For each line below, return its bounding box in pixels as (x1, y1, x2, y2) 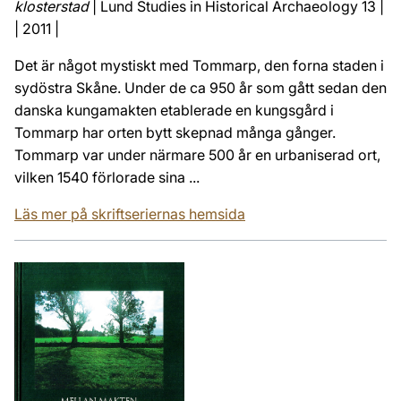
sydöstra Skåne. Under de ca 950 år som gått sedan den (14, 78, 387, 97)
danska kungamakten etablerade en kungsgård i (14, 100, 334, 119)
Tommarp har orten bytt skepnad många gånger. (14, 123, 336, 141)
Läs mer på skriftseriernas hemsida (14, 204, 245, 223)
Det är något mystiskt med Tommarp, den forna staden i (14, 55, 384, 74)
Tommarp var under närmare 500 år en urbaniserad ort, (14, 145, 380, 164)
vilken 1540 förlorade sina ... (14, 167, 200, 186)
